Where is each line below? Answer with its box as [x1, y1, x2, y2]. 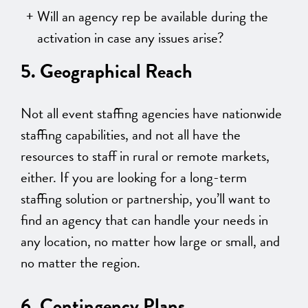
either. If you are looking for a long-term [21, 166, 247, 188]
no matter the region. [21, 251, 140, 274]
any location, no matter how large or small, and [21, 230, 280, 252]
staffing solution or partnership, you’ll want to [21, 187, 270, 210]
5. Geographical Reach [21, 56, 192, 85]
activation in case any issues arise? [37, 26, 224, 49]
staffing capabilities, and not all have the [21, 123, 241, 146]
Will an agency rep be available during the [37, 5, 268, 27]
